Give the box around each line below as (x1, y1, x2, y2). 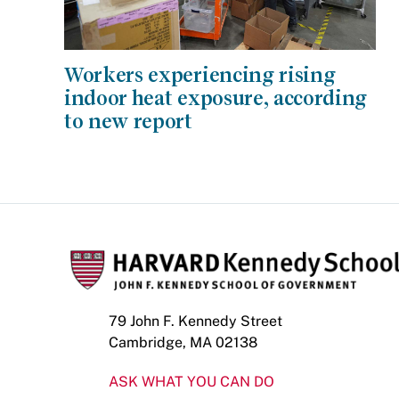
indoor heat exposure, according (64, 85, 368, 110)
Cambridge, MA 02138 (109, 333, 257, 351)
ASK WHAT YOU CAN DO (109, 372, 274, 390)
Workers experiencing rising (64, 62, 336, 86)
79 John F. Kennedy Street (109, 312, 282, 330)
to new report (64, 109, 192, 133)
